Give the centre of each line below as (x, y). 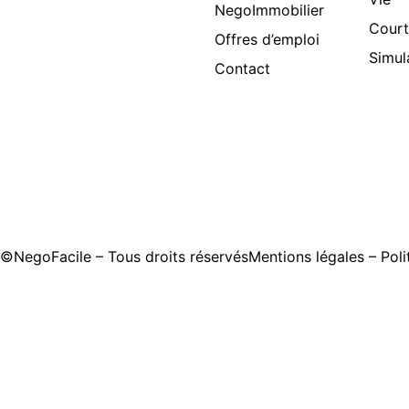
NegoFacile (52, 256)
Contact (242, 68)
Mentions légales (306, 256)
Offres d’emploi (267, 39)
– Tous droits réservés (170, 256)
